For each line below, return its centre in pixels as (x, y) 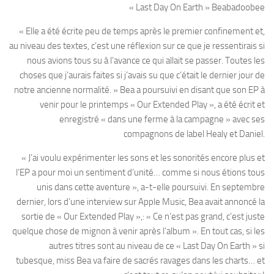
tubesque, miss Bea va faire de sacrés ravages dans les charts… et (140, 261)
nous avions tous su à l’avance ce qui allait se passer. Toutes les (146, 61)
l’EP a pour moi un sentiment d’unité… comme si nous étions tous (140, 173)
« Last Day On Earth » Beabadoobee (197, 8)
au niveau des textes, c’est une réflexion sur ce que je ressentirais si (137, 46)
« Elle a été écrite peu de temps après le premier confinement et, (142, 31)
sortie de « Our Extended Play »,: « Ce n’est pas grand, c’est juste (143, 217)
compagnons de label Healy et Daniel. (194, 134)
